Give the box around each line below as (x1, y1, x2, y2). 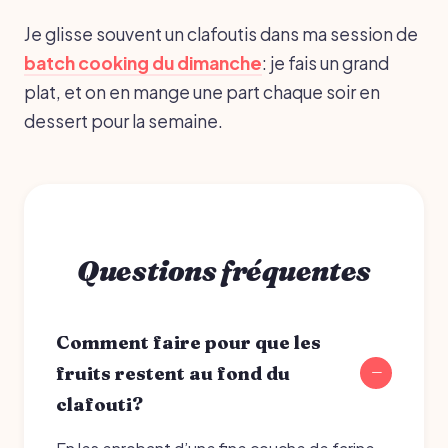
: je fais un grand (262, 51, 389, 74)
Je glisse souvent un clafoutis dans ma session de (24, 22, 418, 45)
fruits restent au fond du (56, 361, 290, 385)
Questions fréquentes (77, 253, 371, 288)
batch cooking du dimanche (24, 51, 262, 74)
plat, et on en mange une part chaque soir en (24, 80, 380, 103)
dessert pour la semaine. (24, 109, 223, 132)
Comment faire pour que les (56, 330, 321, 354)
